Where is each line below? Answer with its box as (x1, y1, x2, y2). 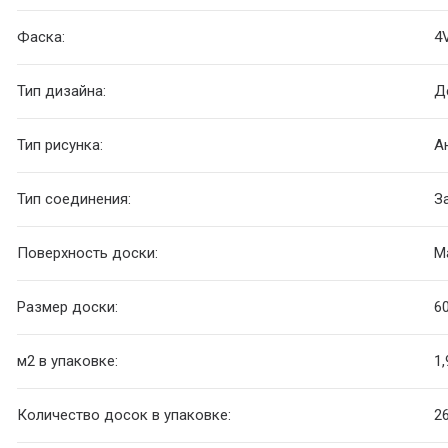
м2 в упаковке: (17, 352, 119, 371)
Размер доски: (17, 298, 119, 317)
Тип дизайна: (17, 82, 107, 101)
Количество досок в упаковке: (17, 406, 232, 425)
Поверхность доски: (17, 244, 159, 263)
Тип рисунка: (17, 136, 104, 155)
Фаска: (17, 28, 66, 47)
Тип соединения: (17, 190, 132, 209)
